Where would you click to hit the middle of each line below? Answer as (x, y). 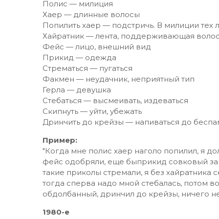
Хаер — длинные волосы (91, 14)
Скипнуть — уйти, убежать (92, 111)
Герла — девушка (77, 90)
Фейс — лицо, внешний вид (97, 47)
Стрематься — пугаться (88, 68)
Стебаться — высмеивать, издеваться (115, 100)
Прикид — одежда (79, 57)
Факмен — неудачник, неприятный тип (119, 79)
